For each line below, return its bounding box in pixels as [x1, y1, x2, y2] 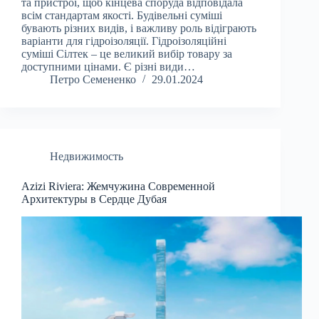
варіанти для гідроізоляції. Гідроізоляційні [21, 35, 226, 48]
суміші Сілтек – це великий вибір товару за [21, 48, 232, 61]
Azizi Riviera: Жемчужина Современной [21, 180, 215, 193]
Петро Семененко [50, 73, 136, 86]
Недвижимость [50, 150, 123, 163]
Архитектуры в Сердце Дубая [21, 193, 167, 206]
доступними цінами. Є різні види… [21, 61, 195, 73]
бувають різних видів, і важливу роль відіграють [21, 22, 256, 35]
